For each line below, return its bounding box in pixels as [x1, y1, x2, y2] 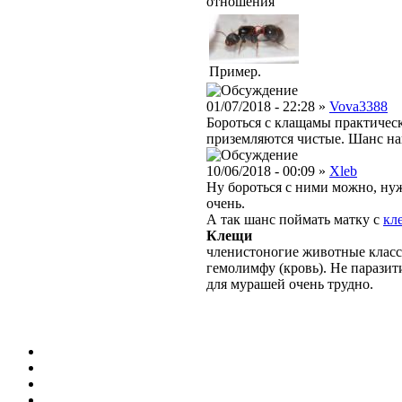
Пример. [209, 64, 261, 80]
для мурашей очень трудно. [206, 276, 373, 293]
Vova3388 [329, 99, 388, 115]
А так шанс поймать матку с [206, 212, 383, 228]
